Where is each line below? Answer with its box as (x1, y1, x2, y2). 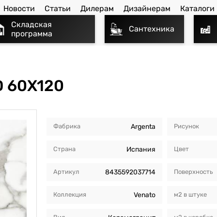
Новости (3, 4, 35, 14)
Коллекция (53, 190, 86, 198)
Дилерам (80, 4, 114, 14)
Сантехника (129, 24, 174, 34)
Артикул (53, 168, 79, 175)
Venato (134, 190, 156, 199)
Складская (11, 19, 52, 29)
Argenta (131, 122, 156, 131)
